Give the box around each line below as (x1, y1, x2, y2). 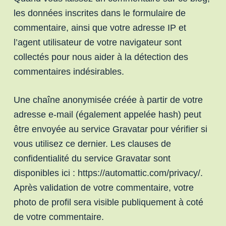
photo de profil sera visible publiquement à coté (13, 197, 203, 207)
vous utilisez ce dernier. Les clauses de (13, 138, 171, 149)
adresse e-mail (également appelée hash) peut (13, 109, 201, 120)
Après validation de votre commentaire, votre (13, 182, 194, 193)
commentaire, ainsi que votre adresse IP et (13, 22, 186, 33)
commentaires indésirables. (13, 66, 124, 77)
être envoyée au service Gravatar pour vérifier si (13, 124, 207, 134)
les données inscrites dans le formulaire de (13, 8, 186, 18)
